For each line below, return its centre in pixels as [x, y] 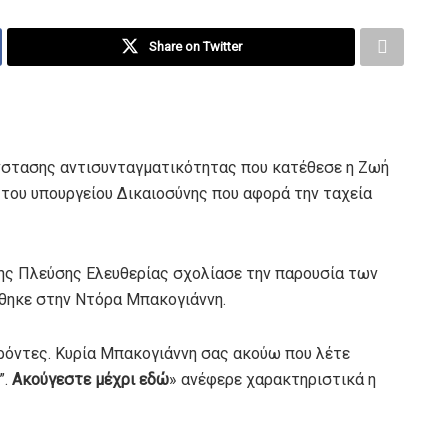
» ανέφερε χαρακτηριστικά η [272, 379]
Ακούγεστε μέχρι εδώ [90, 379]
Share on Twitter [195, 46]
